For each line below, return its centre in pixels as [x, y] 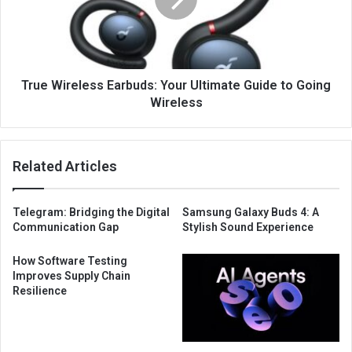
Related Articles [65, 166]
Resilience [40, 290]
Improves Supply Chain [71, 275]
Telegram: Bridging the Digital [91, 212]
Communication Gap [66, 227]
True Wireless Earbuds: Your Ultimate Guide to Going [176, 85]
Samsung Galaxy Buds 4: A [251, 212]
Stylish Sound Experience [248, 227]
